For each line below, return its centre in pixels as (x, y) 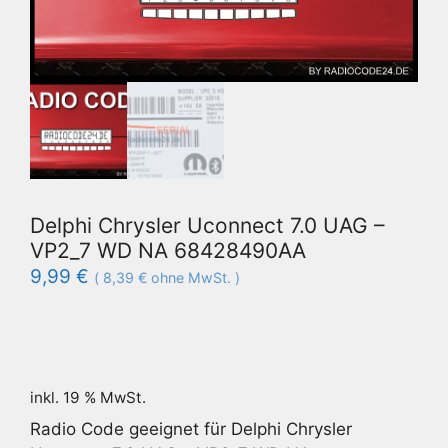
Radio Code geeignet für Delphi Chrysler (191, 429)
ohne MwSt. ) (193, 277)
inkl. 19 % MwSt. (88, 398)
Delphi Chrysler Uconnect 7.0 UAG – (207, 225)
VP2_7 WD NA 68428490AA (168, 250)
